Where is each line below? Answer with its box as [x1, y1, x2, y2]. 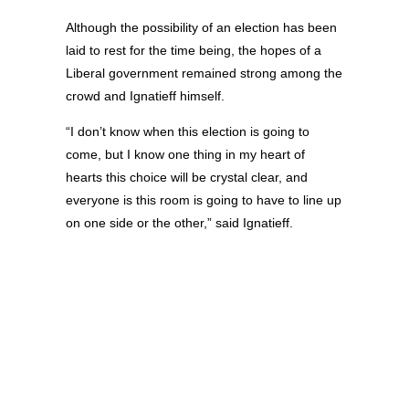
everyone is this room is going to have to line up [66, 193, 341, 208]
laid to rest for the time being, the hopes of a [66, 42, 321, 58]
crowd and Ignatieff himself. [66, 88, 225, 103]
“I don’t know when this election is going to [66, 124, 309, 140]
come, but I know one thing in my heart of [66, 147, 305, 163]
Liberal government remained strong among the [66, 65, 342, 80]
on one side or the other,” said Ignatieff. [66, 215, 293, 231]
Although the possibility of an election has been [66, 19, 337, 35]
